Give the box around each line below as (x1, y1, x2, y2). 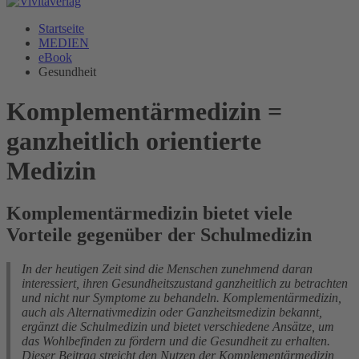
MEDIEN (38, 36, 89, 50)
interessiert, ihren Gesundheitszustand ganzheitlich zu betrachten (22, 276, 348, 291)
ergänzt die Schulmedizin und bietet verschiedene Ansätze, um (22, 320, 334, 334)
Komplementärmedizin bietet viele (6, 203, 292, 224)
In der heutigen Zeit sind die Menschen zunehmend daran (22, 262, 313, 276)
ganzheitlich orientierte (6, 126, 261, 155)
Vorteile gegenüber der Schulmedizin (6, 224, 312, 246)
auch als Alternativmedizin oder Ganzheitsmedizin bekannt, (22, 305, 322, 320)
